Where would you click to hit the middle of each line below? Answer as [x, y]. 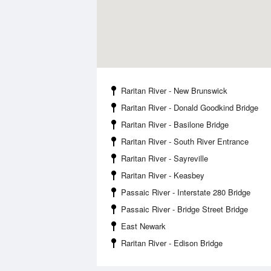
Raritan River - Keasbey [163, 175]
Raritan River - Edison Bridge [172, 243]
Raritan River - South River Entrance [185, 141]
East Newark [143, 226]
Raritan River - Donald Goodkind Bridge [190, 107]
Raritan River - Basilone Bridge [175, 124]
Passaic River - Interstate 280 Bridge [186, 192]
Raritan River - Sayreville [165, 158]
